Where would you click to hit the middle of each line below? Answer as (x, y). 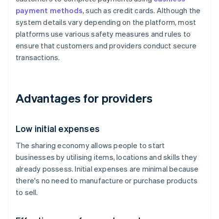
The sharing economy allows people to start (90, 145)
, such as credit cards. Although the (142, 11)
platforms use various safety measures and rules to (103, 34)
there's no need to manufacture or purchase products (107, 181)
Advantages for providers (84, 98)
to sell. (27, 192)
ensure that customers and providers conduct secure (106, 46)
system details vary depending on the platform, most (106, 22)
